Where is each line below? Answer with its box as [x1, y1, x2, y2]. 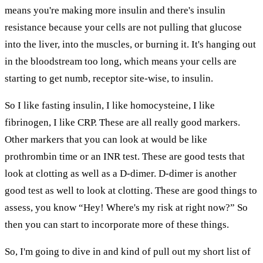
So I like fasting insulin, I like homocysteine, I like [5, 99, 215, 111]
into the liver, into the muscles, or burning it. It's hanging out [5, 38, 256, 50]
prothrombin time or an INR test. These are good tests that [5, 150, 245, 162]
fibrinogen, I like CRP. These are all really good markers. [5, 116, 240, 128]
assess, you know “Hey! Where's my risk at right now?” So [5, 201, 248, 213]
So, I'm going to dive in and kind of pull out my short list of [5, 245, 251, 257]
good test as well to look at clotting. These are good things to [5, 184, 257, 196]
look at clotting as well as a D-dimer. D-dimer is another [5, 167, 237, 179]
